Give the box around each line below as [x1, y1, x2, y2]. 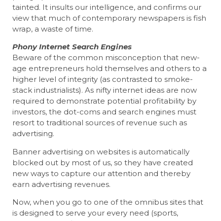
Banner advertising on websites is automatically [12, 147, 189, 156]
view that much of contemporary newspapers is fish [12, 13, 206, 23]
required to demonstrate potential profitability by [12, 96, 196, 106]
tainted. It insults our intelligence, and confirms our [12, 2, 201, 12]
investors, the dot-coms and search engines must [12, 107, 196, 117]
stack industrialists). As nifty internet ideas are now [12, 85, 197, 95]
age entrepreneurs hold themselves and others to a [12, 64, 207, 74]
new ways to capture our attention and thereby [12, 168, 190, 178]
